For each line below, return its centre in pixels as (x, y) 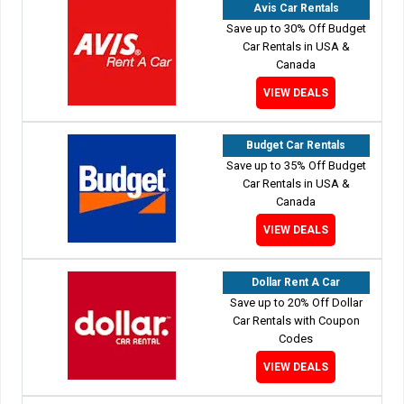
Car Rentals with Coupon (296, 320)
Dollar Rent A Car (296, 282)
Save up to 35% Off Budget (296, 165)
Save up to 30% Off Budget (296, 28)
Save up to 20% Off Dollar (296, 302)
